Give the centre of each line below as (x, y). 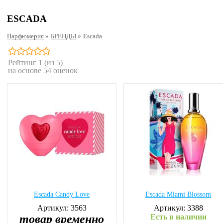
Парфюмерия (25, 36)
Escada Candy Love (62, 194)
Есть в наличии (178, 217)
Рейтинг (23, 62)
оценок (64, 70)
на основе (26, 70)
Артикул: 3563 (62, 208)
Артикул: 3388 (178, 208)
